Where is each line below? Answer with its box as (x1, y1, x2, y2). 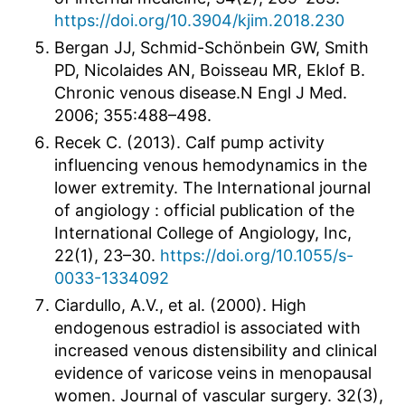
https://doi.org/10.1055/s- (160, 245, 353, 265)
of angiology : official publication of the (54, 200, 354, 220)
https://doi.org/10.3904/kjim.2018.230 (54, 10, 344, 30)
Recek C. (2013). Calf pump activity (54, 132, 325, 152)
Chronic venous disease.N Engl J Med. (54, 82, 347, 102)
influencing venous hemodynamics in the (54, 155, 367, 174)
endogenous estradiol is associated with (54, 317, 361, 337)
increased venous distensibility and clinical (54, 340, 377, 360)
